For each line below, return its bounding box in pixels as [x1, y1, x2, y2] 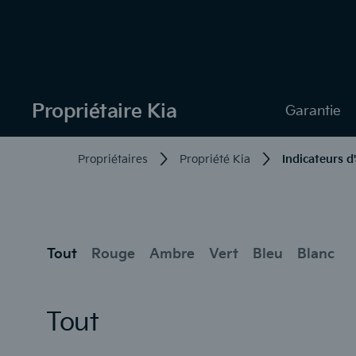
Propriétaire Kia [32, 99, 177, 123]
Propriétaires [78, 152, 148, 166]
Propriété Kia [180, 152, 250, 166]
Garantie [285, 103, 341, 119]
